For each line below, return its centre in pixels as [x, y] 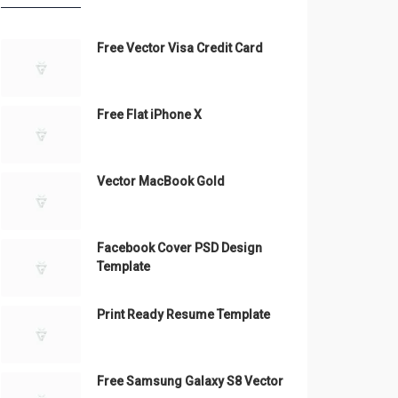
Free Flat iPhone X [149, 115]
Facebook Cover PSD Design [179, 248]
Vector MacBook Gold [161, 181]
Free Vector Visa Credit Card [180, 48]
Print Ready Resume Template [183, 314]
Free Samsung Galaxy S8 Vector [190, 381]
